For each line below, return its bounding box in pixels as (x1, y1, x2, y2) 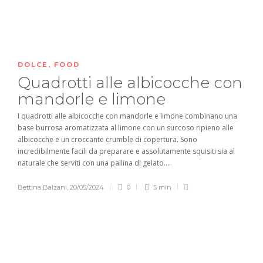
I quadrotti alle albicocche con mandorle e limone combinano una (18, 111, 237, 121)
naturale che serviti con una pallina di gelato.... (18, 158, 171, 168)
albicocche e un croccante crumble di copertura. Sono (18, 134, 197, 144)
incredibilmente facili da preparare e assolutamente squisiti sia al (18, 146, 235, 156)
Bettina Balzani (18, 183, 67, 191)
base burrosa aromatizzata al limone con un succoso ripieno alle (18, 123, 234, 133)
